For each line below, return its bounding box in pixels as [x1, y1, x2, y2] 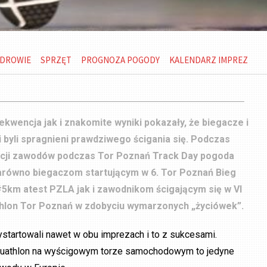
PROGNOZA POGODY [80, 54, 160, 66]
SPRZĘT [40, 54, 72, 66]
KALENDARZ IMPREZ [169, 54, 248, 66]
